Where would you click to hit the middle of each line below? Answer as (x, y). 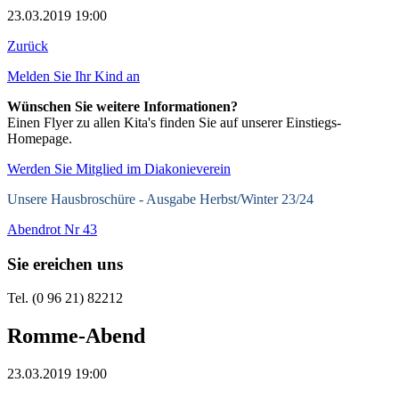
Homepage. (40, 138)
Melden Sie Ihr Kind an (73, 76)
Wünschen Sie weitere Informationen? (122, 106)
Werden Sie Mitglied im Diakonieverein (119, 168)
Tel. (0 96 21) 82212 (65, 298)
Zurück (28, 45)
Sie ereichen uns (65, 264)
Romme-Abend (76, 336)
